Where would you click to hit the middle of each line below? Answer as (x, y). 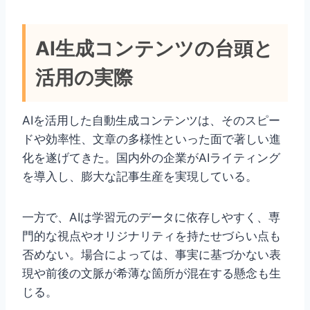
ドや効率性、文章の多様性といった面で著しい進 (152, 139)
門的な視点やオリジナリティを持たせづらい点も (152, 236)
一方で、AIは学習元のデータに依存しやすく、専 (151, 218)
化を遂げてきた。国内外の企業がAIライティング (151, 158)
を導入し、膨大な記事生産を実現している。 (140, 177)
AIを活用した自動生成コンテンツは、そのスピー (151, 121)
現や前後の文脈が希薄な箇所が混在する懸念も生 (152, 274)
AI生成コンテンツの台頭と (154, 49)
